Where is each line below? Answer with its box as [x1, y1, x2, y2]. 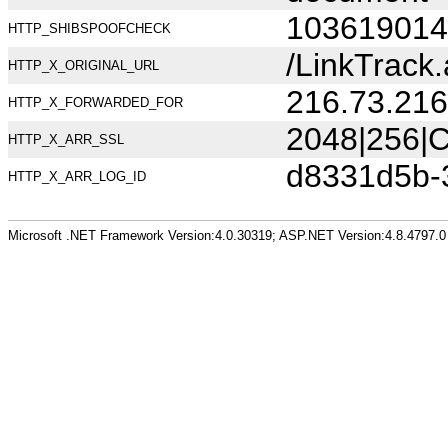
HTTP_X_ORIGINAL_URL [8, 58, 159, 73]
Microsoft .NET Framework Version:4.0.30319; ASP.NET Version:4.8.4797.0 [8, 227, 446, 243]
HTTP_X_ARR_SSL [8, 132, 124, 147]
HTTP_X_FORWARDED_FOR [8, 95, 183, 110]
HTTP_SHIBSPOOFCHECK [8, 21, 171, 36]
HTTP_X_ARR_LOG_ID [8, 169, 146, 184]
